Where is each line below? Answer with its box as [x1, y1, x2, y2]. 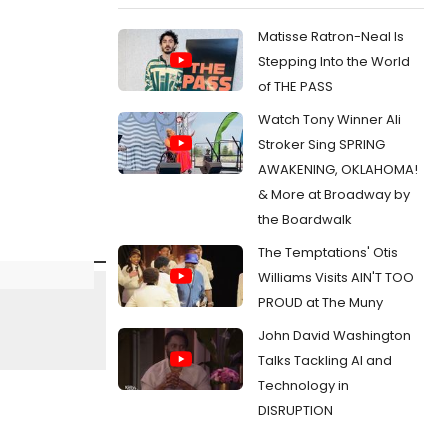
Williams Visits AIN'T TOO [258, 267, 414, 287]
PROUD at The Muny [258, 292, 383, 312]
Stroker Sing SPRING [258, 134, 385, 154]
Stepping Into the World [258, 51, 410, 71]
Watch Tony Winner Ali [258, 109, 401, 129]
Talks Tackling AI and [258, 350, 392, 370]
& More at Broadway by [258, 184, 410, 204]
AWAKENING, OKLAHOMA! [258, 159, 418, 179]
